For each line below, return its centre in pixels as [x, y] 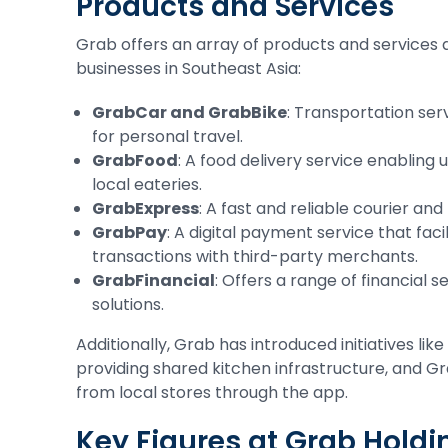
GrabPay [129, 232]
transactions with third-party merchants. [255, 256]
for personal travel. [167, 136]
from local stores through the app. [212, 392]
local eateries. [147, 184]
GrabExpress [145, 208]
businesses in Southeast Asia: [188, 68]
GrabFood [135, 160]
